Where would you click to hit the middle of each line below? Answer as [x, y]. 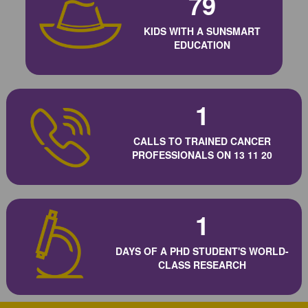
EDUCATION [202, 44]
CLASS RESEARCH [202, 264]
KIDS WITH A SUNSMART [202, 31]
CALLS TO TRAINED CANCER [202, 141]
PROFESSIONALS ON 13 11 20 [202, 154]
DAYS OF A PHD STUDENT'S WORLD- [202, 251]
